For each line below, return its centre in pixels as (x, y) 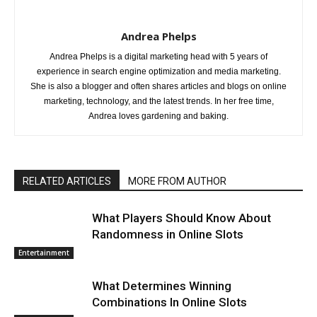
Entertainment (44, 252)
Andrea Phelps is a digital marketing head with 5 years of (158, 56)
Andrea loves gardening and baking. (158, 116)
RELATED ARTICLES (67, 181)
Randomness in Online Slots (168, 234)
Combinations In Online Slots (169, 302)
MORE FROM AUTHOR (177, 181)
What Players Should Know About (181, 218)
